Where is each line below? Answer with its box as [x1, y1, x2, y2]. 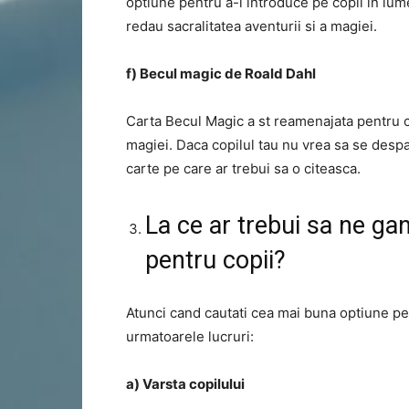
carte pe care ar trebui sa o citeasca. [126, 160, 361, 177]
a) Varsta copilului [126, 375, 245, 393]
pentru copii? [145, 246, 286, 275]
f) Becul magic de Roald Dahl [126, 65, 316, 82]
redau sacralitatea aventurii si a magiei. [126, 17, 377, 35]
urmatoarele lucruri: [126, 328, 254, 345]
